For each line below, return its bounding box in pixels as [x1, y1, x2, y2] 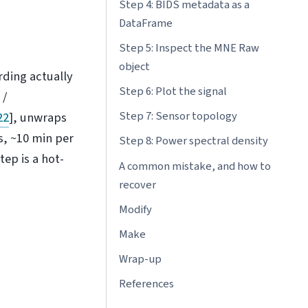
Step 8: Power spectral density [118, 133, 268, 150]
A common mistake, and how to [118, 157, 271, 175]
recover [118, 176, 156, 193]
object [118, 58, 150, 75]
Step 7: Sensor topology [118, 108, 237, 125]
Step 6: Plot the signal [118, 83, 227, 100]
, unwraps [13, 108, 67, 126]
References [118, 276, 174, 293]
